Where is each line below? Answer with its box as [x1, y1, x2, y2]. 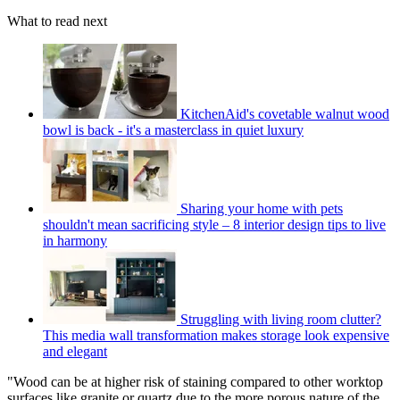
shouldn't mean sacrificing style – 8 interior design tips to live [43, 216, 386, 232]
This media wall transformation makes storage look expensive [43, 327, 389, 343]
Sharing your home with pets [180, 200, 343, 216]
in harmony [43, 232, 107, 248]
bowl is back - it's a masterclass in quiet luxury [43, 121, 304, 137]
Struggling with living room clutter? [180, 311, 381, 327]
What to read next [7, 12, 107, 29]
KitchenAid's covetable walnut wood [180, 105, 389, 121]
